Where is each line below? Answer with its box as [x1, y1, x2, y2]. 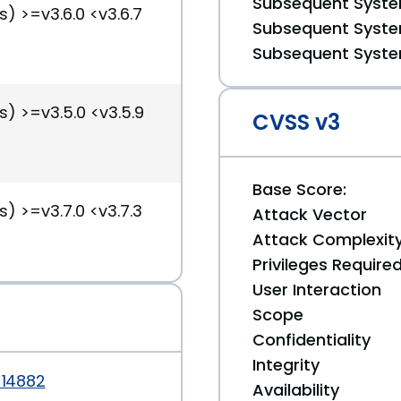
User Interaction [252, 278, 381, 301]
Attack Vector [252, 203, 367, 226]
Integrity [252, 354, 320, 376]
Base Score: [252, 178, 346, 200]
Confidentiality [252, 328, 371, 351]
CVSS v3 [252, 107, 340, 137]
